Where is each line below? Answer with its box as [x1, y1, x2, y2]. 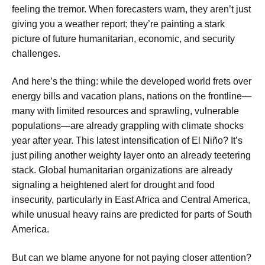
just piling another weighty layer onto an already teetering [12, 150, 251, 161]
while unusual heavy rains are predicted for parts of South [12, 209, 252, 220]
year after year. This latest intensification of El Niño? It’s [12, 135, 243, 146]
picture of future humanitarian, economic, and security [12, 33, 235, 44]
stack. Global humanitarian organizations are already [12, 165, 232, 176]
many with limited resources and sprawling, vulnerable [12, 106, 239, 117]
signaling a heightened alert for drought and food [12, 180, 215, 190]
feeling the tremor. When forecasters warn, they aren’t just [12, 4, 251, 14]
